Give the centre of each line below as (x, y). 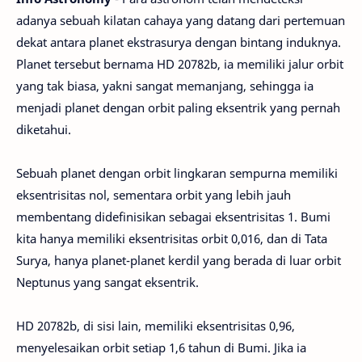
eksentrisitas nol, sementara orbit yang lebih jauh (154, 195)
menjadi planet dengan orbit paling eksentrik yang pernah (178, 107)
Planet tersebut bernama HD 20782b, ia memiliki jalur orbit (180, 64)
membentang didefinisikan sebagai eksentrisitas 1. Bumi (173, 217)
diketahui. (44, 129)
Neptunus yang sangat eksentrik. (107, 282)
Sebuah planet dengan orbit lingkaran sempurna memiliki (177, 173)
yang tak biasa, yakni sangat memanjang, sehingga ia (165, 86)
